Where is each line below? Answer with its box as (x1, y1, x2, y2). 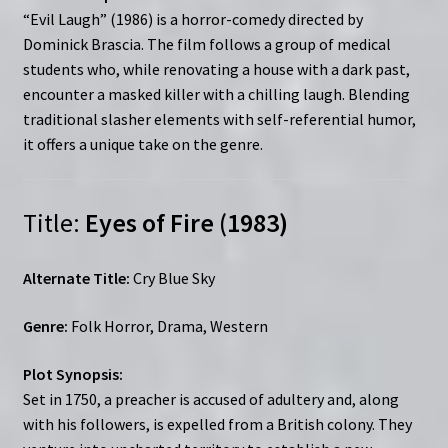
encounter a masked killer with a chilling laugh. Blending (22, 83, 410, 104)
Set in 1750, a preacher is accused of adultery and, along (22, 388, 399, 409)
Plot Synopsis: (22, 363, 123, 384)
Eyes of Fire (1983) (84, 206, 288, 239)
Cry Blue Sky (129, 268, 215, 289)
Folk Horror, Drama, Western (67, 316, 268, 337)
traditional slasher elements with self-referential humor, (22, 108, 416, 129)
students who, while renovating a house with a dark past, (22, 58, 410, 79)
